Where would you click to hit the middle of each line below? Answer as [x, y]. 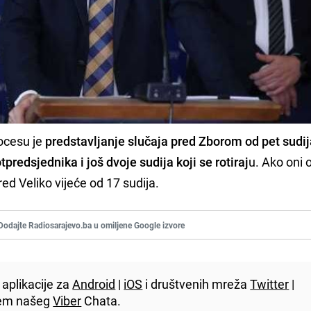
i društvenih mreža [196, 284]
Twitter [270, 284]
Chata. [101, 300]
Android [94, 284]
